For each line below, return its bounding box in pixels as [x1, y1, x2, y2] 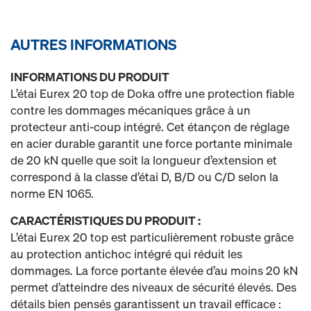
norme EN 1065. [10, 185, 94, 201]
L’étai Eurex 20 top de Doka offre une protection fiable [10, 85, 294, 101]
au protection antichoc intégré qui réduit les [10, 246, 242, 262]
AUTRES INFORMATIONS [10, 35, 177, 54]
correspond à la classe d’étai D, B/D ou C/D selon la [10, 169, 278, 185]
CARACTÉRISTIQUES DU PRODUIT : [10, 212, 201, 228]
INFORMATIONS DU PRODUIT [10, 69, 169, 85]
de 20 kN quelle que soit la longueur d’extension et [10, 152, 277, 168]
